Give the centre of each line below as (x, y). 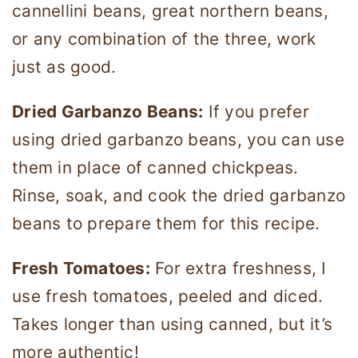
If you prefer (256, 112)
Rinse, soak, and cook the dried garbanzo (179, 196)
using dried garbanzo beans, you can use (178, 140)
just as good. (64, 67)
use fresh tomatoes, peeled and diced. (168, 296)
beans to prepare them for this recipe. (166, 224)
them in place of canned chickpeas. (155, 168)
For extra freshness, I (238, 268)
